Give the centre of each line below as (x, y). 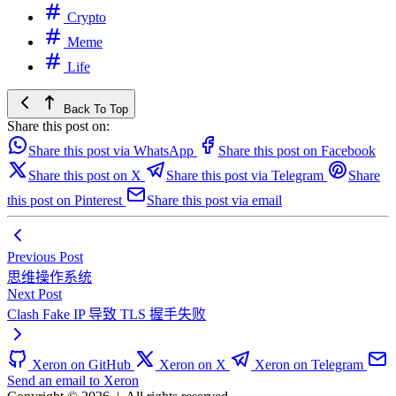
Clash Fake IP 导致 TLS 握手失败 (107, 314)
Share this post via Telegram (245, 175)
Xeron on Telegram (309, 364)
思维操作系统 (49, 277)
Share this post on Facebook (297, 150)
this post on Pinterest (65, 200)
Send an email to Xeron (73, 380)
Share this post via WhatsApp (111, 150)
